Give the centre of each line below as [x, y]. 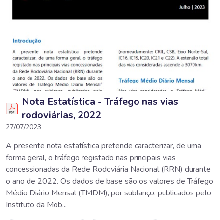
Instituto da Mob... [36, 205]
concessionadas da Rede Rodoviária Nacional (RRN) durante [108, 169]
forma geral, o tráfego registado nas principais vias [91, 157]
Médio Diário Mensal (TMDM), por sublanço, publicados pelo [109, 193]
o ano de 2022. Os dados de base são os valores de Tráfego [110, 181]
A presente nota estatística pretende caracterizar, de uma [104, 146]
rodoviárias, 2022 [61, 115]
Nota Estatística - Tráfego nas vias [100, 101]
